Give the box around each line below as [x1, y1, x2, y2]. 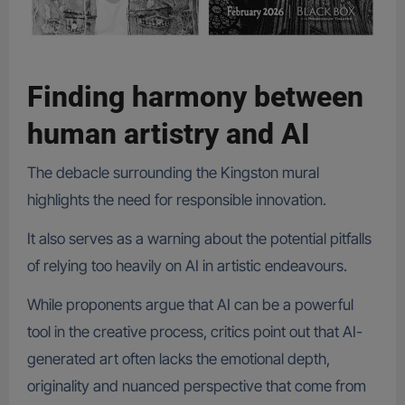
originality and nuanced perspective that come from [26, 376, 366, 395]
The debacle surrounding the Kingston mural [26, 163, 319, 182]
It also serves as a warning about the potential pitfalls [26, 229, 372, 248]
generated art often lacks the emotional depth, [26, 349, 330, 368]
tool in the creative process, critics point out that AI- [26, 322, 363, 341]
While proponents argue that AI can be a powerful [26, 295, 353, 314]
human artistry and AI [26, 117, 310, 152]
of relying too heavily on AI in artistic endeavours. [26, 256, 351, 275]
